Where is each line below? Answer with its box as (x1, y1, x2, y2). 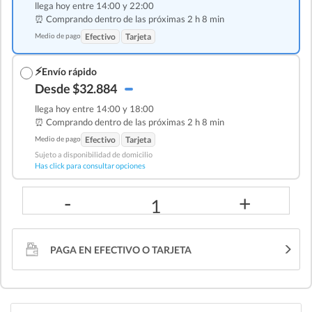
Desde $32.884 (35, 81, 117, 97)
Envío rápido (42, 65, 97, 77)
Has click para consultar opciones (35, 161, 146, 171)
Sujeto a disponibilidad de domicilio (35, 150, 153, 159)
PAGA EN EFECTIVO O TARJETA (50, 244, 192, 256)
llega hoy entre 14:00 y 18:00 (35, 103, 154, 115)
